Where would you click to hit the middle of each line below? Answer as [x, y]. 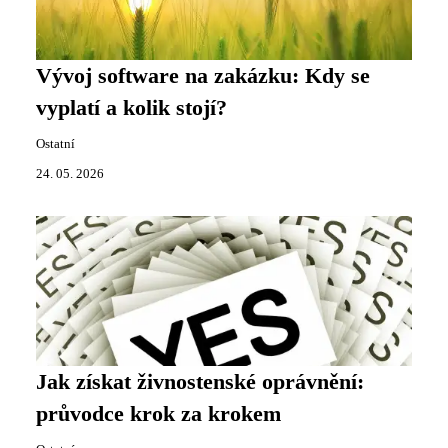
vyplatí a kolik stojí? [131, 108]
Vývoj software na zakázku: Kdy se [203, 76]
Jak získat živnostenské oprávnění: [200, 382]
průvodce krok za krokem [158, 414]
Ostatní [55, 144]
